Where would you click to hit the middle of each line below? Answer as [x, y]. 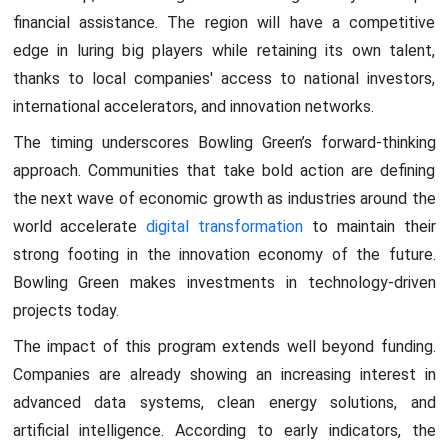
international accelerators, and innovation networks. [193, 106]
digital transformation [225, 226]
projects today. [65, 310]
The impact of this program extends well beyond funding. [224, 346]
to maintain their [369, 226]
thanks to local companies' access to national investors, [224, 78]
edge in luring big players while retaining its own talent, [224, 50]
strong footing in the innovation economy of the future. [224, 254]
